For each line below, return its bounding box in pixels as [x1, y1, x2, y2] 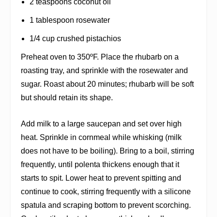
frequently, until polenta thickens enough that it [20, 160, 179, 169]
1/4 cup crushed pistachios [29, 34, 121, 43]
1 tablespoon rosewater [29, 15, 110, 24]
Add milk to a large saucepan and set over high [20, 119, 182, 128]
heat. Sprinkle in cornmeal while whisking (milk [20, 133, 182, 141]
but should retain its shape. [20, 93, 113, 102]
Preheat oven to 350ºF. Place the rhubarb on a [20, 53, 179, 62]
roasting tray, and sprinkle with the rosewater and [20, 66, 188, 75]
